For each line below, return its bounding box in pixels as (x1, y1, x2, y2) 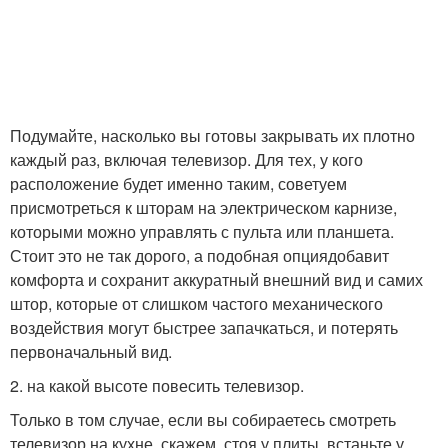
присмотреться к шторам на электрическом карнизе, (10, 196, 397, 219)
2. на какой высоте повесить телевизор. (10, 374, 304, 397)
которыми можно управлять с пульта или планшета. (10, 220, 394, 243)
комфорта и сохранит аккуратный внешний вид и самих (10, 268, 423, 291)
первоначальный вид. (10, 340, 172, 363)
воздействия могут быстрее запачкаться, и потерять (10, 316, 398, 339)
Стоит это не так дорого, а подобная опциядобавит (10, 244, 389, 267)
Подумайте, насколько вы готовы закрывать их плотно (10, 124, 415, 147)
